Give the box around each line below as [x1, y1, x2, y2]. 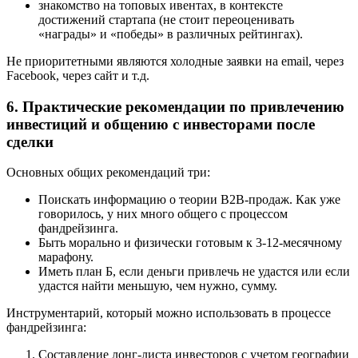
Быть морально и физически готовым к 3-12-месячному [38, 236, 342, 250]
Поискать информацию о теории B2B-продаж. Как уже [38, 193, 340, 207]
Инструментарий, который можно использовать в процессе [6, 306, 331, 320]
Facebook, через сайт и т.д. [6, 68, 149, 82]
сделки [6, 133, 54, 150]
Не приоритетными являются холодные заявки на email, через [6, 54, 344, 68]
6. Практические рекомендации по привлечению [6, 97, 344, 115]
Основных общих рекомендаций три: [6, 165, 210, 180]
